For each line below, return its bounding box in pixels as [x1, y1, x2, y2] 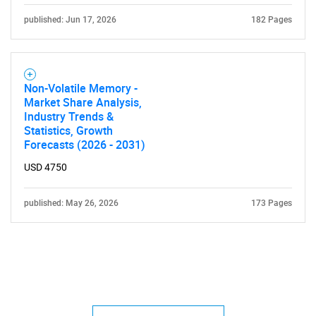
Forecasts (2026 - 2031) [24, 137, 145, 152]
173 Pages [251, 198, 292, 208]
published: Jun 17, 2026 [24, 15, 116, 25]
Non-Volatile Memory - [24, 80, 138, 96]
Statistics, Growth [24, 123, 113, 138]
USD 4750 [24, 162, 67, 173]
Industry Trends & [24, 109, 114, 124]
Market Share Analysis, [24, 95, 142, 110]
